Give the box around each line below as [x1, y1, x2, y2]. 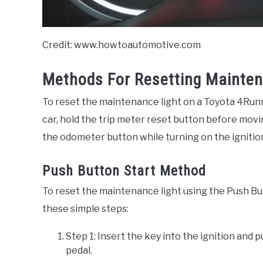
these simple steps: [42, 203, 129, 215]
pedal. [66, 245, 92, 257]
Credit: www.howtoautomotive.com [42, 39, 201, 51]
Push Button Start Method [42, 163, 206, 180]
